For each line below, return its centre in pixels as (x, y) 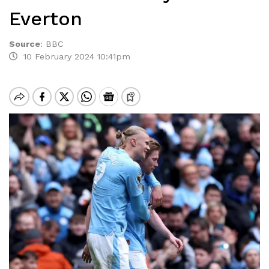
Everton (46, 19)
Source (25, 44)
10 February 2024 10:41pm (74, 56)
